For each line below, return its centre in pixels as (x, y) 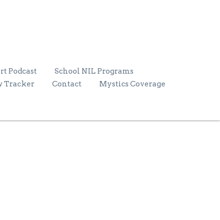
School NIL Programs (94, 71)
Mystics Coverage (132, 84)
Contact (67, 84)
